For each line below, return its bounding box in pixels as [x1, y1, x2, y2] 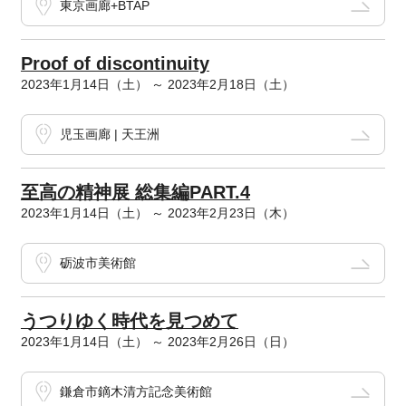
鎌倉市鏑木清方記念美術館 [59, 384, 212, 400]
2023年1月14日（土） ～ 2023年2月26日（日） [20, 334, 295, 350]
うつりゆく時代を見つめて [20, 311, 238, 332]
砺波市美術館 [59, 256, 136, 271]
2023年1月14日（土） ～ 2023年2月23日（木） [20, 206, 295, 221]
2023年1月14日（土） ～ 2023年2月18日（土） [20, 77, 295, 92]
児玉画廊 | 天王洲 [59, 127, 159, 142]
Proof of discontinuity [20, 53, 209, 74]
